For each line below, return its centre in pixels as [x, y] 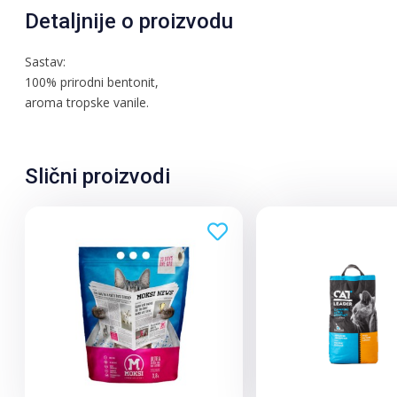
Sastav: [46, 62]
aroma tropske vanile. [87, 102]
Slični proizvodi [98, 176]
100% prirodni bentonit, [92, 82]
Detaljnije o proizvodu [129, 21]
